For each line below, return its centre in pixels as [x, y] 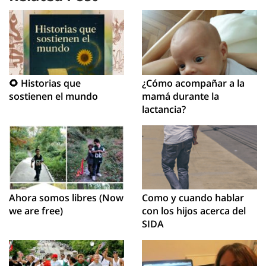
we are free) [36, 211]
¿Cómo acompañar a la [193, 83]
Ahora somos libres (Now [66, 198]
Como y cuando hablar [193, 198]
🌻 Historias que [45, 83]
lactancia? [164, 109]
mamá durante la [180, 96]
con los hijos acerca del [194, 211]
